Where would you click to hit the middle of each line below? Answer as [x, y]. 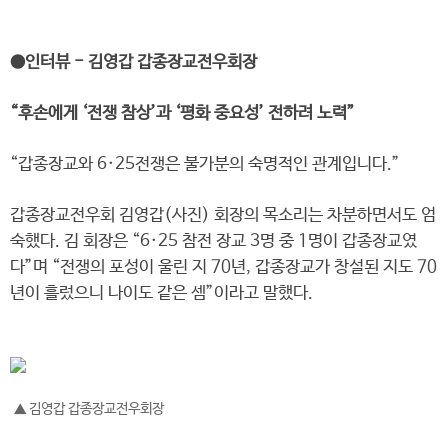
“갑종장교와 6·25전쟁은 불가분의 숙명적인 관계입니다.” [205, 164]
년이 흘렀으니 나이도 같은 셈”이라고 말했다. [161, 293]
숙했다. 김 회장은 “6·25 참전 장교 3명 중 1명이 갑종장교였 [213, 241]
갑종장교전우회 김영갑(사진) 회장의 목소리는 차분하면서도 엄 [223, 215]
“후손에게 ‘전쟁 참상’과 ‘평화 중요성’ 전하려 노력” [182, 113]
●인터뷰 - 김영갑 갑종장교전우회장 [133, 62]
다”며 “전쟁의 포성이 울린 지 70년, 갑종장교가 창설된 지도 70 [223, 267]
